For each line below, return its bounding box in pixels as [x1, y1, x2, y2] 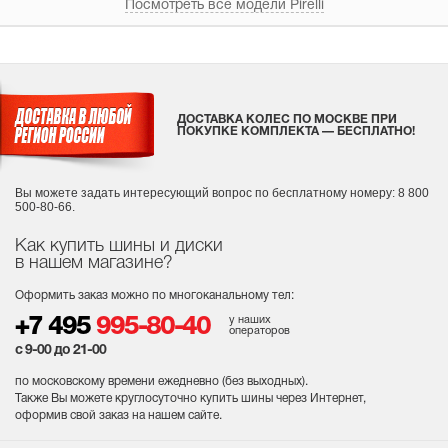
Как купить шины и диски [15, 238, 223, 254]
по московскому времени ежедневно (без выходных [15, 376, 302, 387]
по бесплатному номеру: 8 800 [255, 186, 429, 200]
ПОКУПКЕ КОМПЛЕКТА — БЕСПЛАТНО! [177, 126, 415, 137]
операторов [229, 326, 290, 336]
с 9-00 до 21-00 [15, 344, 106, 357]
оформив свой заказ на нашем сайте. [15, 410, 222, 421]
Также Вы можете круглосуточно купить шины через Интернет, [15, 393, 366, 404]
